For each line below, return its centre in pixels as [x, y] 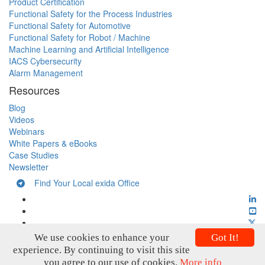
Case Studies [34, 155]
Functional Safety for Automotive [70, 26]
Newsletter [29, 167]
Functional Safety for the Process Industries [91, 14]
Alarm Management [46, 73]
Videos [22, 120]
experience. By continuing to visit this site [101, 250]
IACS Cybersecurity [45, 61]
